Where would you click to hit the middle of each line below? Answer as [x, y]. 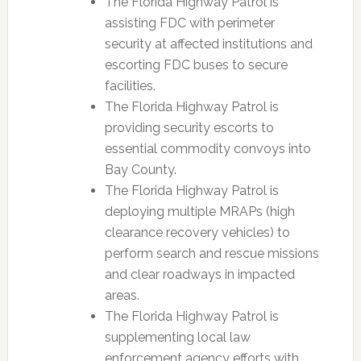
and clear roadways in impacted [199, 274]
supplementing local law [177, 337]
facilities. [130, 86]
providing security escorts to [189, 128]
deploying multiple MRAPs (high [199, 212]
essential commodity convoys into [207, 149]
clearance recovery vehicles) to [197, 232]
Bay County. [140, 170]
